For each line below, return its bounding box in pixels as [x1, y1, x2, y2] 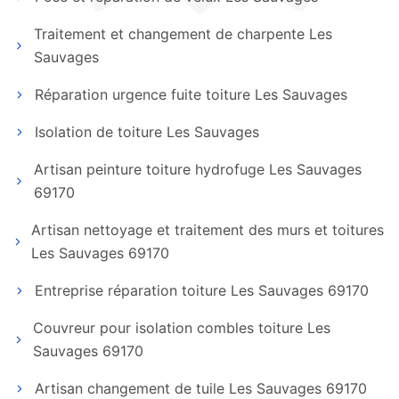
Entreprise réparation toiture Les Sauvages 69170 [35, 281, 369, 299]
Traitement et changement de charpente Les [34, 25, 333, 43]
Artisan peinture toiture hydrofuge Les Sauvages [34, 160, 362, 178]
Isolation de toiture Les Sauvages [35, 123, 259, 141]
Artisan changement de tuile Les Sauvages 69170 [35, 379, 367, 397]
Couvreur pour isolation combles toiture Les [32, 319, 330, 337]
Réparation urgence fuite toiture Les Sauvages [35, 85, 347, 103]
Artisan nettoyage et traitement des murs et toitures [31, 221, 385, 239]
